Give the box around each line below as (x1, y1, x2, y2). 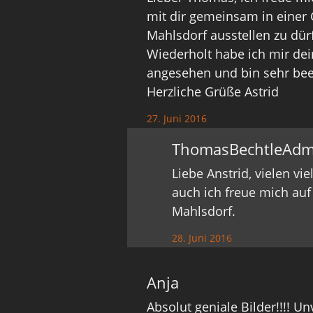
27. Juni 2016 (147, 112, 208, 125)
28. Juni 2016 (172, 231, 233, 245)
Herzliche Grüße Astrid (147, 83, 279, 100)
